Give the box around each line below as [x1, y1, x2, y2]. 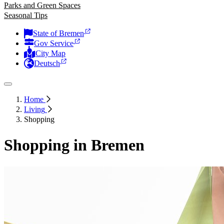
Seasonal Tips [4, 11, 47, 19]
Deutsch [34, 59, 60, 67]
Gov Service [34, 39, 73, 47]
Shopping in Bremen [4, 136, 144, 154]
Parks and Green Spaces [4, 1, 80, 9]
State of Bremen [33, 29, 84, 37]
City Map [35, 49, 65, 57]
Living [24, 105, 45, 113]
